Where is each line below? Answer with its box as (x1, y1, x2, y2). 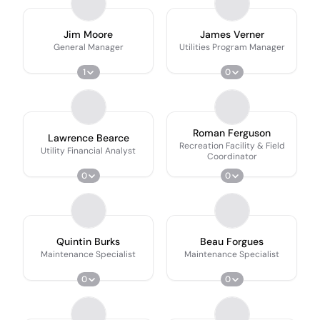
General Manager (53, 41, 124, 53)
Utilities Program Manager (179, 41, 285, 53)
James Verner (199, 28, 264, 41)
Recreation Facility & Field (179, 139, 285, 151)
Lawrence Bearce (47, 131, 129, 144)
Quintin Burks (56, 235, 120, 248)
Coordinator (206, 150, 257, 162)
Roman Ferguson (193, 126, 271, 139)
